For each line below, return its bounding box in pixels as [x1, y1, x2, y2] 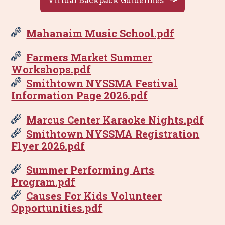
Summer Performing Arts [26, 163, 155, 176]
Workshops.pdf [11, 63, 91, 76]
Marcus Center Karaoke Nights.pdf [26, 113, 204, 126]
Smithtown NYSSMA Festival [26, 77, 178, 90]
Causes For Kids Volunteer [26, 189, 162, 202]
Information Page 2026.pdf [11, 89, 148, 102]
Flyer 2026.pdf [11, 139, 85, 152]
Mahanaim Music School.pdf [26, 27, 175, 40]
